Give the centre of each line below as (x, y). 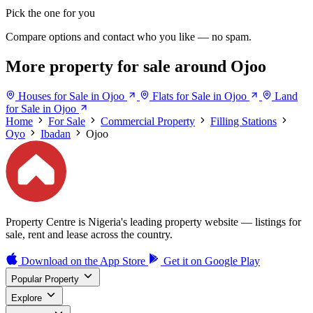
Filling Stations (243, 122)
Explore (27, 298)
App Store (123, 261)
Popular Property (45, 279)
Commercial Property (148, 122)
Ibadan (56, 134)
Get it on (183, 261)
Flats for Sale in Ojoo (199, 96)
